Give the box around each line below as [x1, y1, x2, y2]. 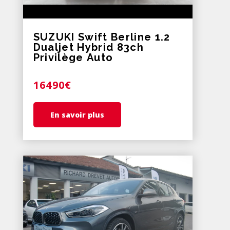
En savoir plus [50, 109, 104, 120]
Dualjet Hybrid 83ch [33, 41, 144, 53]
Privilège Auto [33, 51, 113, 64]
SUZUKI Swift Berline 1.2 [33, 30, 170, 43]
